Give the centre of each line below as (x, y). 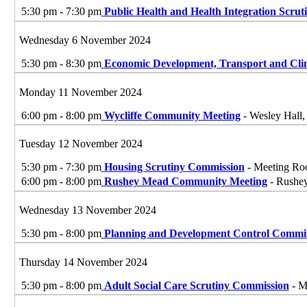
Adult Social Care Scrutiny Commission (196, 285)
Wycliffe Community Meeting (172, 115)
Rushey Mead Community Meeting (185, 182)
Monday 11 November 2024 (80, 92)
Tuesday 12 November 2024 (81, 144)
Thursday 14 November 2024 (83, 262)
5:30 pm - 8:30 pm (61, 64)
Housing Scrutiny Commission (174, 167)
